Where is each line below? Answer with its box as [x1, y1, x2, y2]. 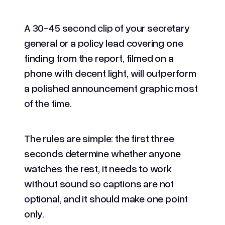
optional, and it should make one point [24, 192, 188, 204]
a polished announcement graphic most [24, 81, 198, 94]
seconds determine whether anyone [24, 147, 181, 159]
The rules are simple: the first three [24, 132, 174, 144]
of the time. [24, 96, 72, 109]
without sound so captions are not [24, 177, 174, 189]
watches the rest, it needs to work [24, 162, 172, 174]
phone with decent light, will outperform [24, 66, 196, 79]
